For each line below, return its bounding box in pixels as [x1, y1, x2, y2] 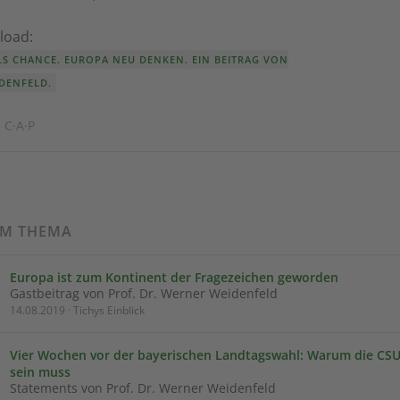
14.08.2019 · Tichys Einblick [10, 303, 145, 318]
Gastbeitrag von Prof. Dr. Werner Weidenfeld [10, 285, 278, 302]
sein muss [10, 363, 71, 380]
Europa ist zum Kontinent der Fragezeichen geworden [10, 269, 338, 286]
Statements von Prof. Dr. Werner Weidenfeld [10, 379, 276, 396]
